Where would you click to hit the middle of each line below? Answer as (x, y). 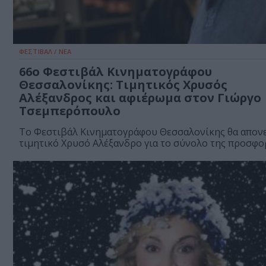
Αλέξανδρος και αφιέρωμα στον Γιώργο (140, 98)
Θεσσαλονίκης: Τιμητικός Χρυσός (123, 85)
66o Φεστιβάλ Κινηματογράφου (115, 72)
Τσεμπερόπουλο (70, 111)
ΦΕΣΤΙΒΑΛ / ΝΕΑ (45, 52)
